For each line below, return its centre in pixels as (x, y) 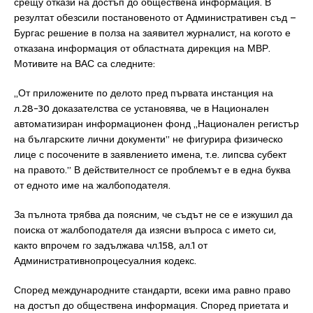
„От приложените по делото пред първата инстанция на (144, 93)
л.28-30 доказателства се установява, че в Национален (141, 108)
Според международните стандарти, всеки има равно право (152, 290)
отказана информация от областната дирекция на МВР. (142, 48)
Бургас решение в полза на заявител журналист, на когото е (152, 33)
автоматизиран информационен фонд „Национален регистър (156, 124)
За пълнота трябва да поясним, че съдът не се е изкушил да (153, 214)
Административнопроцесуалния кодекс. (105, 261)
